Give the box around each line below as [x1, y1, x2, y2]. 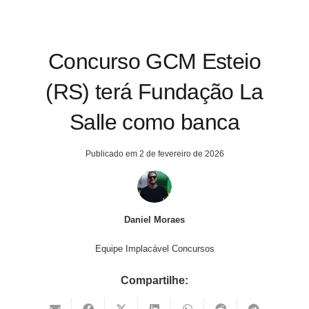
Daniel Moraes [124, 214, 185, 225]
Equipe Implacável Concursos [94, 243, 215, 254]
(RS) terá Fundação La [46, 79, 263, 104]
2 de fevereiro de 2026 [139, 148, 224, 159]
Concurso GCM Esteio [48, 48, 261, 74]
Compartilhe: [121, 274, 188, 286]
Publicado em [85, 148, 139, 159]
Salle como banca [70, 109, 239, 134]
